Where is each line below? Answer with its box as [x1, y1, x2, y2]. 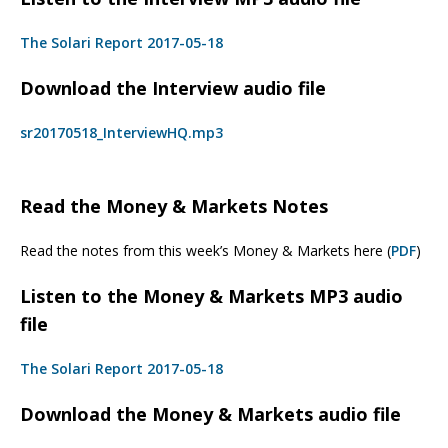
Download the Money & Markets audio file [20, 401, 401, 426]
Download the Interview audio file [20, 75, 326, 100]
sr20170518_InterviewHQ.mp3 [20, 122, 223, 142]
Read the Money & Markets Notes [20, 193, 328, 218]
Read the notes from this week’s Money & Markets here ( [20, 240, 391, 260]
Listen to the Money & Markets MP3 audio [20, 283, 403, 308]
